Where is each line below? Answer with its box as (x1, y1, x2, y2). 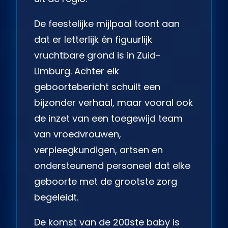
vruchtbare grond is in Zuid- (34, 48, 161, 62)
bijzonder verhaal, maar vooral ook (34, 96, 193, 109)
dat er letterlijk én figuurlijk (34, 33, 152, 46)
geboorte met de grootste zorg (34, 175, 177, 188)
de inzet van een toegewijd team (34, 111, 183, 125)
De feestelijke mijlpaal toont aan (34, 17, 180, 30)
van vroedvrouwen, (34, 127, 121, 140)
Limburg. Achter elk (34, 64, 119, 77)
